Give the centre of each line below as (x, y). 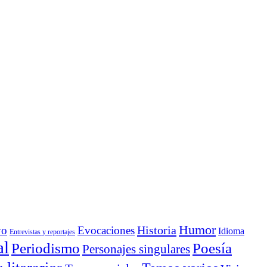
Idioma (231, 231)
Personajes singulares (136, 249)
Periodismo (46, 248)
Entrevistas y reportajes (42, 232)
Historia (157, 230)
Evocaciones (106, 230)
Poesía (212, 248)
